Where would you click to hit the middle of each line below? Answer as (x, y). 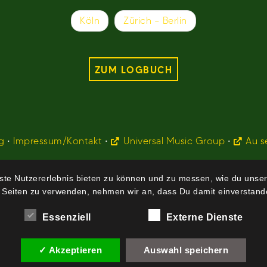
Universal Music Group (174, 141)
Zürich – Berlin (155, 21)
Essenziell (66, 217)
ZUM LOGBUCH (133, 69)
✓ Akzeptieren (70, 250)
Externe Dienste (204, 217)
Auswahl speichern (186, 250)
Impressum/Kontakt (58, 141)
